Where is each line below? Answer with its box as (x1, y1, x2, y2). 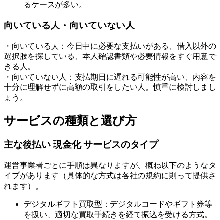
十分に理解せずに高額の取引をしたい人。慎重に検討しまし (4, 83, 216, 92)
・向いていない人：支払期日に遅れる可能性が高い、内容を (4, 73, 216, 82)
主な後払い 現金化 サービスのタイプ (4, 139, 158, 150)
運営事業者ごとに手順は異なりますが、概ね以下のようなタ (4, 161, 216, 169)
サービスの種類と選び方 (4, 114, 137, 128)
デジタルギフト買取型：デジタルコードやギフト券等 (24, 199, 212, 208)
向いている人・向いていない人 (4, 20, 135, 31)
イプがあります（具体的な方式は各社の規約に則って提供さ (4, 171, 216, 180)
